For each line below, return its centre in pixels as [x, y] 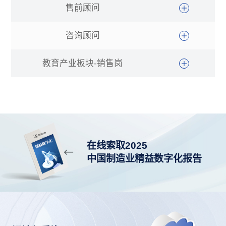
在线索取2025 [117, 146]
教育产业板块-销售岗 [83, 64]
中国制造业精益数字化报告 [145, 159]
